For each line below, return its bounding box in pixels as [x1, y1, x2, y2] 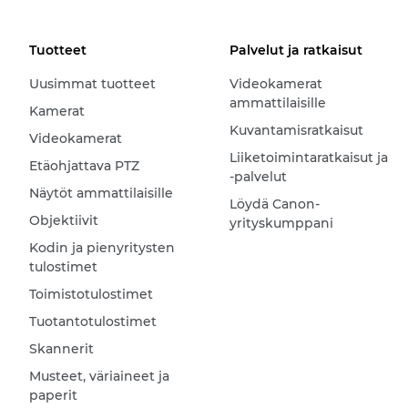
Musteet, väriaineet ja [29, 368, 169, 385]
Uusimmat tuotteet [29, 76, 156, 93]
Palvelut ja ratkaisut [229, 42, 362, 59]
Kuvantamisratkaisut [229, 122, 363, 139]
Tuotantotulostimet [29, 313, 157, 331]
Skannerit [29, 341, 94, 358]
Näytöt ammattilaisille [29, 185, 173, 202]
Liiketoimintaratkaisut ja [229, 149, 388, 167]
